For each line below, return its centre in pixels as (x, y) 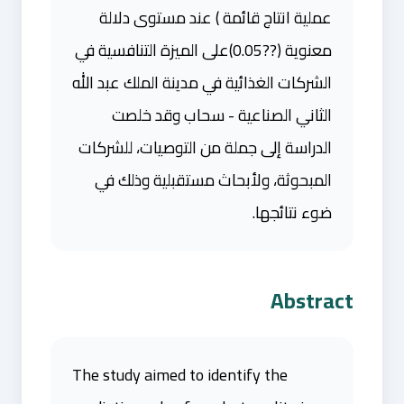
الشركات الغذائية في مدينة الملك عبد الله (202, 83)
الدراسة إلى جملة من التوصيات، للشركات (205, 147)
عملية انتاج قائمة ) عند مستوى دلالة (216, 18)
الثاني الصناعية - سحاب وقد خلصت (222, 115)
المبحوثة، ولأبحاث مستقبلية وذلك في (213, 180)
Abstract (312, 301)
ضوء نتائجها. (292, 212)
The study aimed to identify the (180, 375)
